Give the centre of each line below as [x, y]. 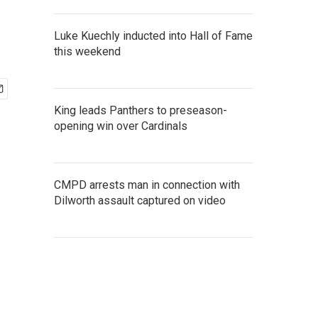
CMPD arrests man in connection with [147, 185]
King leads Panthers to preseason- [141, 110]
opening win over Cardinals [121, 126]
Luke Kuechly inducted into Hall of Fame [153, 36]
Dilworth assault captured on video [140, 201]
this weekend [87, 51]
